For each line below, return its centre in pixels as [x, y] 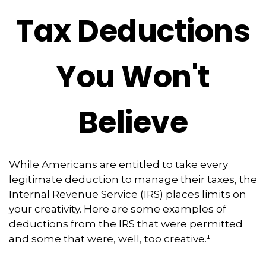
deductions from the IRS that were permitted [126, 224]
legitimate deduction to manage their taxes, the [133, 179]
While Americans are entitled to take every [118, 164]
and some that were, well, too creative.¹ [110, 239]
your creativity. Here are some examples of [118, 209]
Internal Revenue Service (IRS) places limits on [128, 194]
